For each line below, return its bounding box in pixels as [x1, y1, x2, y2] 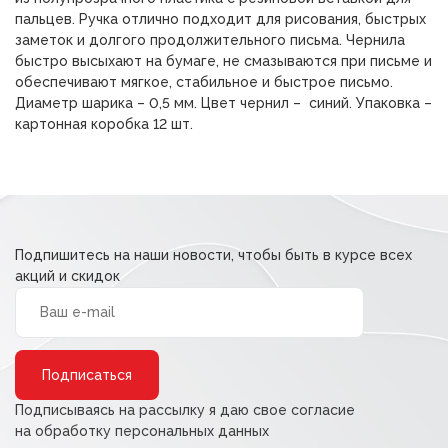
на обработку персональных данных [15, 423, 269, 439]
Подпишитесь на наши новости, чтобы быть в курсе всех [15, 247, 412, 263]
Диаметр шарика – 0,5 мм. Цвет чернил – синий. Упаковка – [15, 95, 432, 111]
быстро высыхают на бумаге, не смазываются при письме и [15, 53, 432, 69]
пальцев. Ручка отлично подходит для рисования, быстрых [15, 11, 426, 27]
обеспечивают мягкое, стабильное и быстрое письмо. [15, 74, 393, 90]
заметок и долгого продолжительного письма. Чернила [15, 32, 405, 48]
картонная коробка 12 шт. [15, 116, 193, 132]
